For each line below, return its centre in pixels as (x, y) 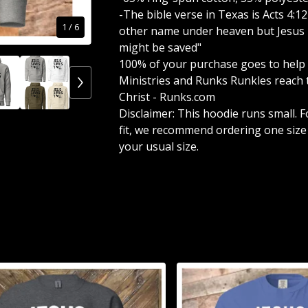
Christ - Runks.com (167, 97)
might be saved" (160, 47)
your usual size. (158, 146)
